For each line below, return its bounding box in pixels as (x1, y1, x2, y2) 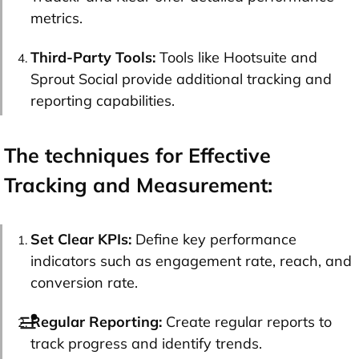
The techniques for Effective (4, 142, 271, 167)
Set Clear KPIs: (30, 229, 131, 248)
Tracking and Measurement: (4, 171, 272, 197)
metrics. (30, 8, 83, 27)
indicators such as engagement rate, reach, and (30, 251, 352, 270)
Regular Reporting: (30, 312, 166, 331)
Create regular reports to (166, 312, 332, 331)
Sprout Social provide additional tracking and (30, 69, 332, 88)
